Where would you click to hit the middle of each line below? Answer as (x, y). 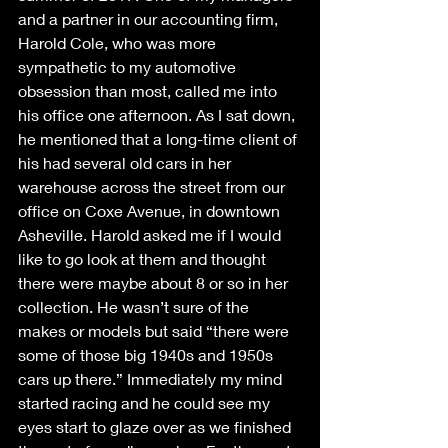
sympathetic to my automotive (129, 67)
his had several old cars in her (126, 163)
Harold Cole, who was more (119, 43)
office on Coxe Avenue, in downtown (151, 211)
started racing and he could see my (146, 403)
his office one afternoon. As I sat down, (158, 115)
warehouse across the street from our (153, 187)
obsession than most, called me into (149, 91)
